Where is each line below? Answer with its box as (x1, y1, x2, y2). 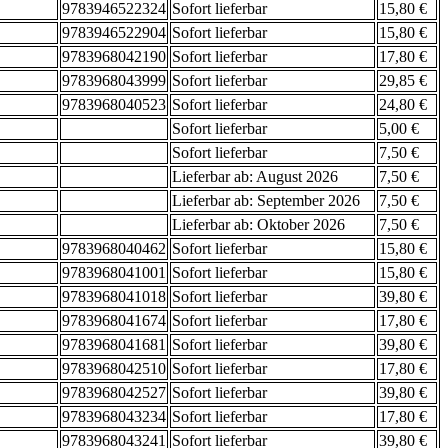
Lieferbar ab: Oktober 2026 (172, 216, 345, 234)
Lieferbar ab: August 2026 (172, 168, 338, 186)
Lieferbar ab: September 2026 (172, 192, 360, 210)
